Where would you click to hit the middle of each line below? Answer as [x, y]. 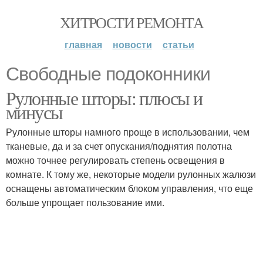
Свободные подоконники [108, 74]
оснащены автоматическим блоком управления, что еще [129, 188]
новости [132, 44]
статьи [178, 44]
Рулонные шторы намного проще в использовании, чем [128, 132]
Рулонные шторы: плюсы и [104, 98]
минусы [34, 112]
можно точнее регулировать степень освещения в [115, 160]
